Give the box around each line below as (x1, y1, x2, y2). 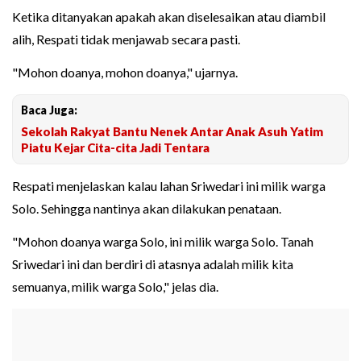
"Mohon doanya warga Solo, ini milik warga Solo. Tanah (12, 234, 313, 250)
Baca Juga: (21, 103, 77, 118)
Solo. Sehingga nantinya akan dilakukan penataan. (12, 201, 284, 217)
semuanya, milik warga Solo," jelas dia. (12, 279, 218, 295)
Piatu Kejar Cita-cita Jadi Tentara (21, 140, 210, 156)
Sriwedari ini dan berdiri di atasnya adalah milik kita (12, 256, 293, 272)
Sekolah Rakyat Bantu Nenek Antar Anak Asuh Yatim (21, 124, 323, 139)
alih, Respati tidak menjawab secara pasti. (12, 31, 240, 48)
